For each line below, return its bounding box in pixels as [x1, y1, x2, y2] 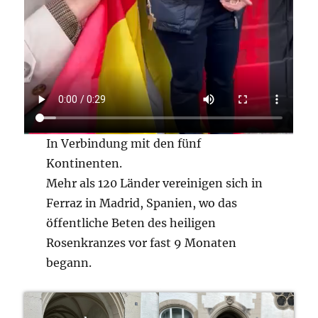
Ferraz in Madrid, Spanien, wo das [45, 196, 237, 211]
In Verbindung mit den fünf [45, 136, 201, 151]
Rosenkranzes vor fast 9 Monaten [45, 236, 236, 251]
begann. [45, 256, 92, 270]
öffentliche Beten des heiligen [45, 216, 216, 231]
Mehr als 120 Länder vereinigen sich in [45, 176, 263, 191]
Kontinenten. [45, 156, 122, 171]
